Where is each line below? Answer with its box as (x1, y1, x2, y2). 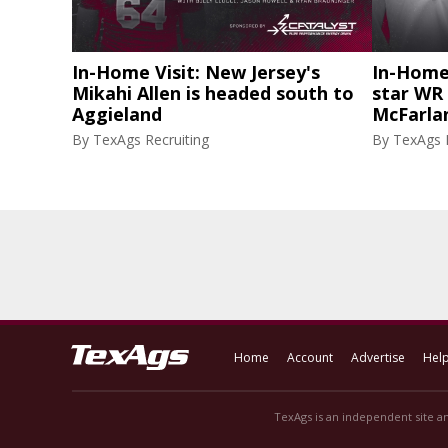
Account (287, 349, 333, 366)
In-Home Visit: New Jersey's (72, 60, 320, 84)
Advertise (351, 349, 405, 366)
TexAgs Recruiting (93, 130, 209, 149)
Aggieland (72, 102, 162, 126)
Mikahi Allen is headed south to (72, 81, 354, 105)
